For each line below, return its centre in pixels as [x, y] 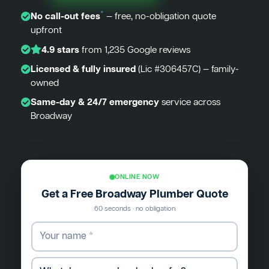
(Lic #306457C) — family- [187, 69]
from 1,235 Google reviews [135, 50]
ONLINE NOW [137, 177]
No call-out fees [65, 17]
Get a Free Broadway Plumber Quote [134, 195]
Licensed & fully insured [83, 69]
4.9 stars [60, 50]
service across [190, 102]
